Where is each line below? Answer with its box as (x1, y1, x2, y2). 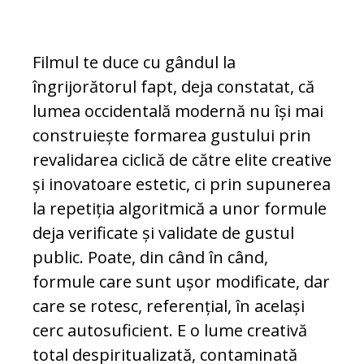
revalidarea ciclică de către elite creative (32, 149, 331, 171)
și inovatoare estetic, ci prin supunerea (32, 173, 331, 196)
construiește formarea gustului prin (32, 124, 311, 147)
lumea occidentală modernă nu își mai (32, 100, 323, 123)
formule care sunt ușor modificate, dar (32, 271, 330, 293)
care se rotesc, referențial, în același (32, 295, 305, 318)
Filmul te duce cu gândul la (32, 51, 236, 74)
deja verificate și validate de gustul (32, 222, 294, 245)
